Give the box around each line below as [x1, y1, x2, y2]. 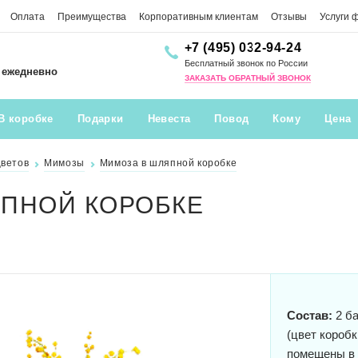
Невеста [147, 112, 191, 125]
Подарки [77, 112, 124, 125]
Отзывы [271, 11, 307, 22]
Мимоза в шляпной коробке [99, 157, 237, 169]
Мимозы [44, 157, 85, 169]
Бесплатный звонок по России [184, 58, 308, 68]
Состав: [287, 308, 333, 322]
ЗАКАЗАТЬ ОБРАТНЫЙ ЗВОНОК [184, 74, 311, 82]
